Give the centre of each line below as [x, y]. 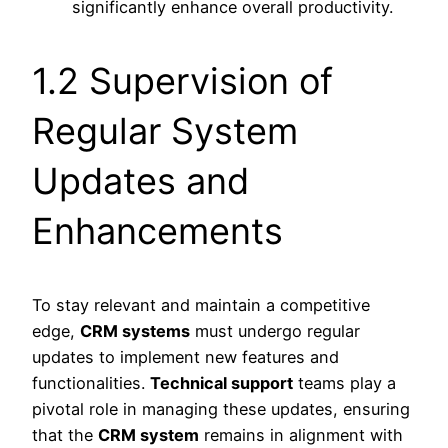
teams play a [344, 383]
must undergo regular [275, 331]
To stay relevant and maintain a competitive [201, 305]
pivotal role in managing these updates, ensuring [221, 409]
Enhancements [157, 231]
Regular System [165, 131]
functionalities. [91, 383]
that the [65, 435]
